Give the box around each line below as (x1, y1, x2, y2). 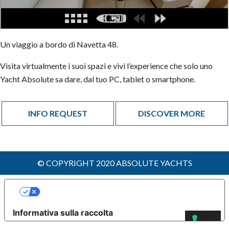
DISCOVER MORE (138, 108, 205, 119)
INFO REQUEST (28, 108, 87, 119)
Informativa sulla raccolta (13, 208, 113, 218)
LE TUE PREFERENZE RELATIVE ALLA (50, 182, 199, 193)
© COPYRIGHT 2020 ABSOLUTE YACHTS (37, 158, 192, 168)
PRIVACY (107, 191, 143, 201)
